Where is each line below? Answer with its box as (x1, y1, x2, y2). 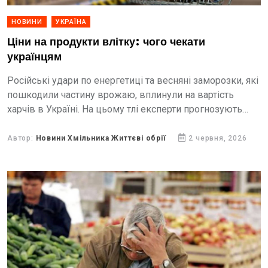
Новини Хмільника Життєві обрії (35, 134, 166, 142)
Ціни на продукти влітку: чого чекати (7, 36, 205, 48)
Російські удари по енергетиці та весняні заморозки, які (7, 75, 258, 86)
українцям (7, 51, 62, 63)
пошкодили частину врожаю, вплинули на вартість (7, 89, 234, 100)
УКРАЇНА (55, 18, 87, 26)
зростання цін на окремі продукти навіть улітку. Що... (7, 118, 242, 129)
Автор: (7, 134, 36, 142)
